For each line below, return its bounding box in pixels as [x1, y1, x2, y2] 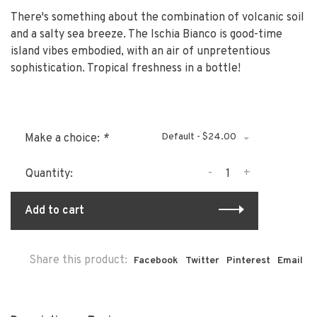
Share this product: [29, 253, 127, 268]
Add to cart [25, 204, 84, 219]
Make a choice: [25, 132, 103, 146]
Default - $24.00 [161, 131, 236, 144]
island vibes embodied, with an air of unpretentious [11, 45, 270, 59]
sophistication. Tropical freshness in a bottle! [11, 62, 241, 76]
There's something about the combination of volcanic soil [11, 11, 304, 25]
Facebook [134, 255, 178, 267]
